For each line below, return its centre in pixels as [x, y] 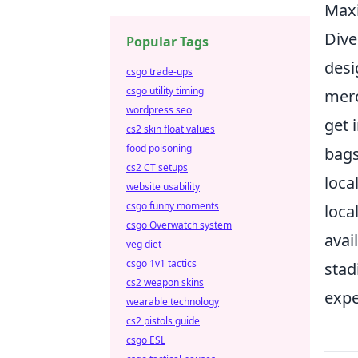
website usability [163, 187]
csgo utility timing [165, 91]
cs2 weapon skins [165, 282]
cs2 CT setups [157, 167]
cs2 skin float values [171, 129]
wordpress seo [159, 110]
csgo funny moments [173, 206]
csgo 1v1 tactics [161, 263]
